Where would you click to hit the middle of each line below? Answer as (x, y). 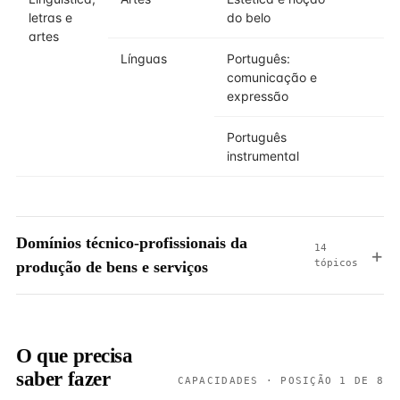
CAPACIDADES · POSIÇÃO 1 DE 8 (280, 380)
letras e (50, 17)
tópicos (336, 263)
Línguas (144, 58)
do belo (249, 17)
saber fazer (63, 379)
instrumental (263, 156)
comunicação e (272, 77)
